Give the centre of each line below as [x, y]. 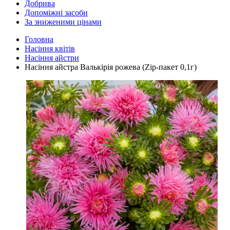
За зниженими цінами [63, 22]
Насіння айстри [52, 58]
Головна [39, 39]
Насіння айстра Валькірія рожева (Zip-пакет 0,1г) [111, 67]
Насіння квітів [50, 49]
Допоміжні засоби [56, 13]
